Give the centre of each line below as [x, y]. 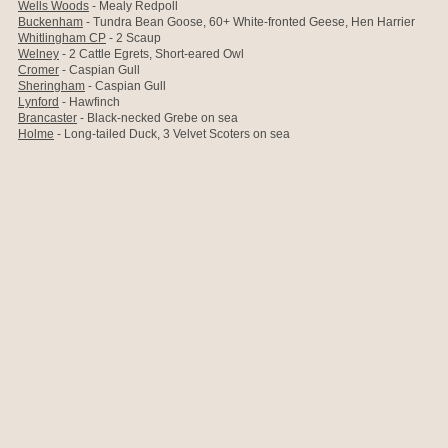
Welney [38, 54]
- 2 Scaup [133, 38]
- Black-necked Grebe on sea [157, 118]
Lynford [38, 102]
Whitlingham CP [62, 38]
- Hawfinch [89, 102]
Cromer [38, 70]
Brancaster [47, 118]
